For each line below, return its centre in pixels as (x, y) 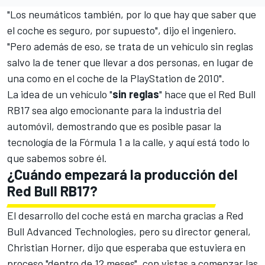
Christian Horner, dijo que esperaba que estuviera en (126, 247)
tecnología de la (43, 142)
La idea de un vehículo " (60, 94)
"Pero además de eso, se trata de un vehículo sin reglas (130, 46)
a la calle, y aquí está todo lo (186, 142)
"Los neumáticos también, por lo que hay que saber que (132, 14)
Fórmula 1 (101, 142)
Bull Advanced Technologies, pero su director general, (129, 231)
